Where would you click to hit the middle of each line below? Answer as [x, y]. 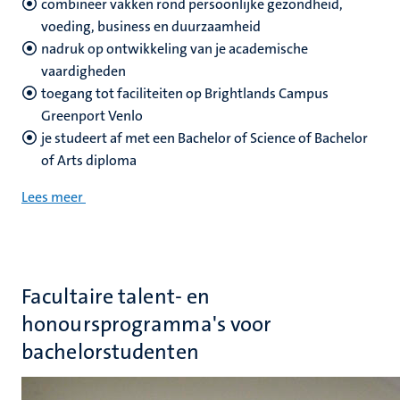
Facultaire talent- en [116, 296]
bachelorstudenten [110, 352]
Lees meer [52, 197]
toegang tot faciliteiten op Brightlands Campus [185, 93]
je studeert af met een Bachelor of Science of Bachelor [204, 138]
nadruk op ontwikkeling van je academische [175, 49]
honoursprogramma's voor [147, 324]
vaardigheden [83, 71]
